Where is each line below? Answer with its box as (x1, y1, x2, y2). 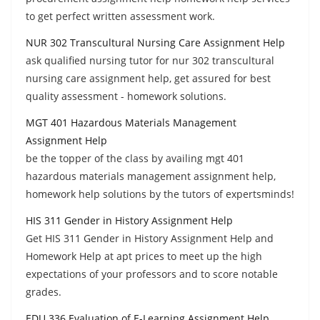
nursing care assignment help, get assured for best (26, 71, 271, 85)
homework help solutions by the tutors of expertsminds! (26, 186, 294, 201)
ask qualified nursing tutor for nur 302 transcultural (26, 53, 274, 67)
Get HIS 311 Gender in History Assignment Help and (26, 231, 274, 245)
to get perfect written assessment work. (26, 9, 215, 23)
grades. (26, 284, 61, 299)
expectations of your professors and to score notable (26, 266, 278, 281)
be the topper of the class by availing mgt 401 (26, 151, 244, 165)
